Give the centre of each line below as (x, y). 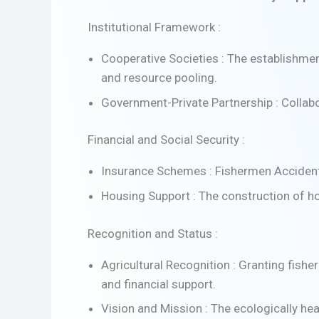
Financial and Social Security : (166, 140)
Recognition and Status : (153, 233)
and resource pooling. (159, 78)
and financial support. (158, 284)
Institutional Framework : (154, 27)
